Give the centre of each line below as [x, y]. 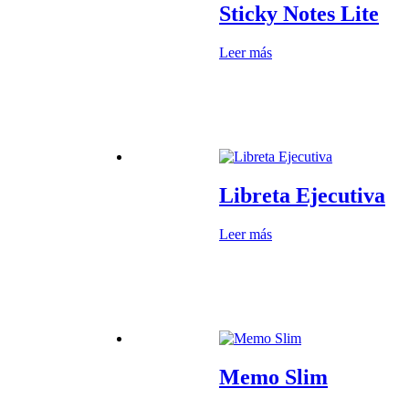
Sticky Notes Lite [299, 14]
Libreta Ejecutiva [302, 195]
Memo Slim [273, 377]
